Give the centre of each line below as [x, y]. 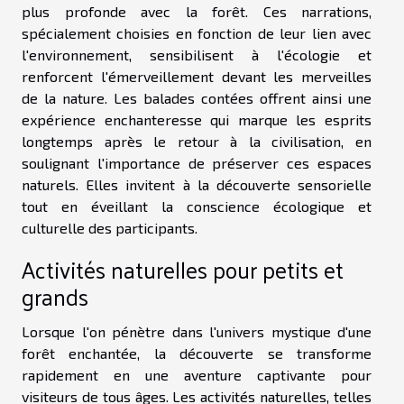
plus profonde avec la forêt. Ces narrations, [197, 11]
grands [55, 296]
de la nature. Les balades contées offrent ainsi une [197, 97]
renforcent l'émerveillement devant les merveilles [197, 76]
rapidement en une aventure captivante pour [197, 374]
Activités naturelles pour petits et [183, 269]
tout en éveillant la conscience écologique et [197, 206]
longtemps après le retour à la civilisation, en [197, 141]
